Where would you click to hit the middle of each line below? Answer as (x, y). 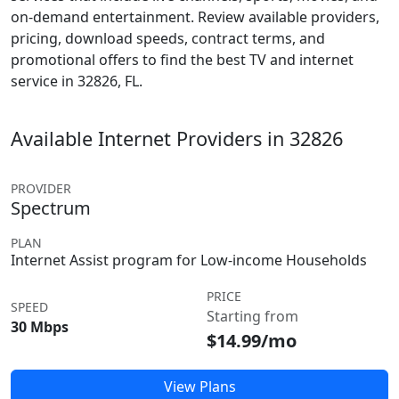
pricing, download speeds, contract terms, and (168, 38)
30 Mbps (40, 327)
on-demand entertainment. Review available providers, (195, 17)
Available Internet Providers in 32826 (177, 138)
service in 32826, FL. (77, 81)
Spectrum (51, 208)
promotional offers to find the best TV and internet (182, 60)
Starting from (252, 316)
